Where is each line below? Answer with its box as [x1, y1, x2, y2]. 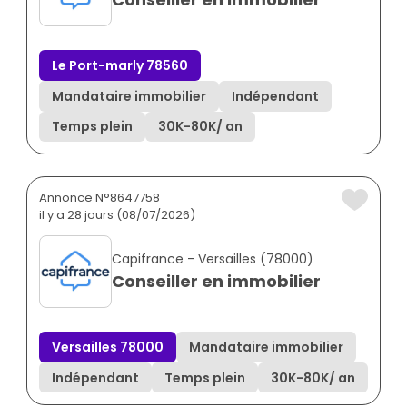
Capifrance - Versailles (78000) [112, 250, 313, 269]
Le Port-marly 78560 [52, 56, 188, 75]
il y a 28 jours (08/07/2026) [39, 206, 195, 224]
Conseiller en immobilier [112, 270, 321, 293]
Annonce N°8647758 [39, 189, 160, 207]
